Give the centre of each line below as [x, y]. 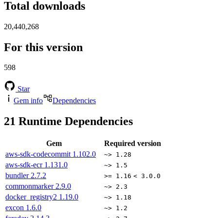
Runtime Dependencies [74, 121]
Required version [133, 144]
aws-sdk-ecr [25, 165]
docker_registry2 [32, 197]
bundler [18, 176]
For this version [43, 47]
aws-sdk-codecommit [39, 154]
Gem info [28, 101]
